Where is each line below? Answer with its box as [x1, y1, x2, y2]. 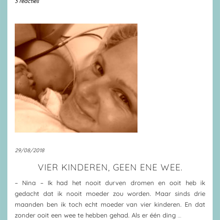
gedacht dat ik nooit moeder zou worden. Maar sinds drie [15, 190, 205, 197]
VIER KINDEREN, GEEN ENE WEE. [37, 162, 183, 173]
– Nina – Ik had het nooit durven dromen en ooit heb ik [15, 179, 205, 187]
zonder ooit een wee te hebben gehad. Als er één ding [15, 211, 178, 219]
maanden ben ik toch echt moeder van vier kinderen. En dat [15, 200, 205, 208]
